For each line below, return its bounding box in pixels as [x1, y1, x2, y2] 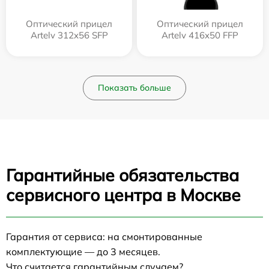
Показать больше [98, 82, 171, 94]
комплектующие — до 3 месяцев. [6, 246, 160, 258]
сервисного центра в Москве [6, 184, 241, 206]
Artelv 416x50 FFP [162, 29, 238, 41]
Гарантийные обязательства [6, 165, 239, 186]
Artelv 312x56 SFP [30, 29, 108, 41]
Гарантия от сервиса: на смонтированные [6, 231, 202, 243]
